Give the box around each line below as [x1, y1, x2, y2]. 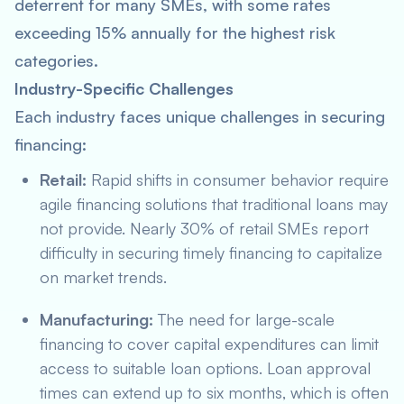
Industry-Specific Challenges [14, 78, 234, 98]
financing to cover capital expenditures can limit [40, 334, 379, 353]
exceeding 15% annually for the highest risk [14, 23, 335, 42]
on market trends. [40, 267, 167, 287]
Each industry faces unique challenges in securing [14, 106, 385, 126]
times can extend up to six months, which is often [40, 382, 389, 402]
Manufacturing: [40, 309, 153, 329]
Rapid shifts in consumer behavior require [87, 170, 389, 189]
